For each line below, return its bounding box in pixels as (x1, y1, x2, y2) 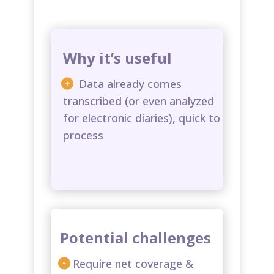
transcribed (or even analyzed (63, 93, 214, 108)
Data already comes (76, 76, 182, 91)
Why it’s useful (63, 47, 172, 68)
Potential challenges (60, 227, 211, 248)
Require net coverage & (73, 256, 193, 271)
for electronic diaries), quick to (63, 110, 220, 125)
